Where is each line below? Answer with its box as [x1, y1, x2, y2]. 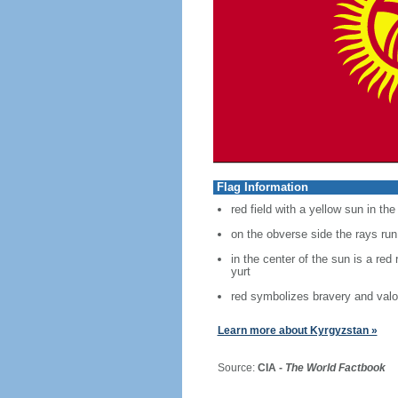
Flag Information [216, 180, 308, 194]
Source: [203, 362, 258, 374]
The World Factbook [284, 362, 386, 374]
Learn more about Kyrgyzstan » [217, 324, 378, 337]
